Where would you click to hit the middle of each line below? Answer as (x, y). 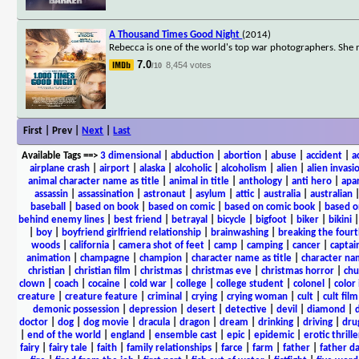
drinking (275, 322)
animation (48, 258)
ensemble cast (186, 335)
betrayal (189, 220)
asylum (211, 194)
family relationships (169, 348)
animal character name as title (93, 181)
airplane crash (60, 168)
